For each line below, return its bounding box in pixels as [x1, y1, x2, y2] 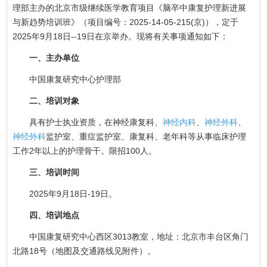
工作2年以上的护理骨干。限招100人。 [13, 145, 157, 156]
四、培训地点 [29, 210, 80, 220]
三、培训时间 [29, 167, 80, 177]
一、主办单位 [29, 52, 80, 63]
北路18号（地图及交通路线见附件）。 [13, 246, 156, 256]
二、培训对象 [29, 95, 80, 105]
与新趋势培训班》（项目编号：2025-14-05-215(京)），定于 [13, 17, 239, 27]
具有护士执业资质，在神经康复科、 [29, 117, 163, 127]
